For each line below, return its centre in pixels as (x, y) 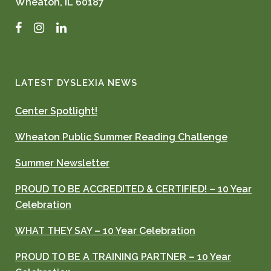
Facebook (54, 27)
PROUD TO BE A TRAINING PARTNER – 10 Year (123, 257)
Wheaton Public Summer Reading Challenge (121, 137)
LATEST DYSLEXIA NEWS (76, 83)
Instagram (77, 27)
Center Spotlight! (56, 111)
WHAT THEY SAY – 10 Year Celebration (105, 231)
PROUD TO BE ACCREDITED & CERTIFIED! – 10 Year (133, 189)
